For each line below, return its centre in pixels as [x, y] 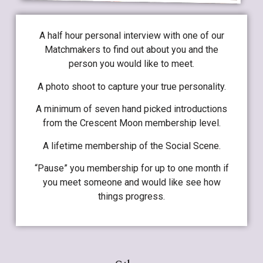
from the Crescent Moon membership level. [131, 123]
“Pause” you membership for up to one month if [131, 168]
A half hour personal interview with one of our [131, 36]
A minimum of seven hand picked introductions [131, 109]
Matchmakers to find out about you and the [131, 50]
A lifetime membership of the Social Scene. [131, 146]
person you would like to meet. [131, 64]
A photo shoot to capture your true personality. [131, 86]
